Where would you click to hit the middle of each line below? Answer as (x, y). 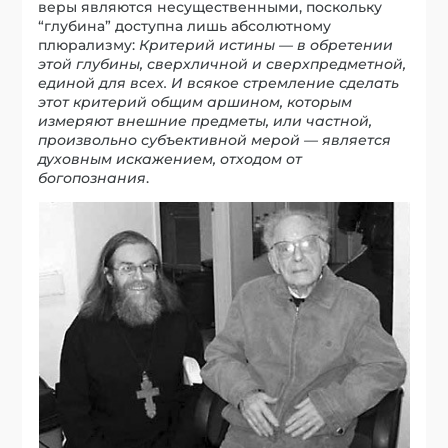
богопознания (92, 177)
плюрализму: (89, 44)
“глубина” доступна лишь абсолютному (185, 25)
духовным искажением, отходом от (170, 158)
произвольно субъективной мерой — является (215, 139)
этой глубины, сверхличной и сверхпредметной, (222, 63)
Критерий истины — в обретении (266, 44)
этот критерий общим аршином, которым (195, 101)
